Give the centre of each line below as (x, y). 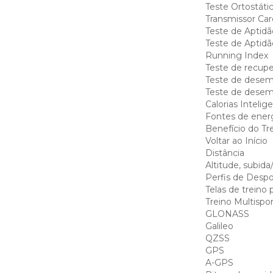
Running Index (236, 55)
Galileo (219, 226)
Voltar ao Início (236, 141)
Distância (225, 153)
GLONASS (227, 214)
